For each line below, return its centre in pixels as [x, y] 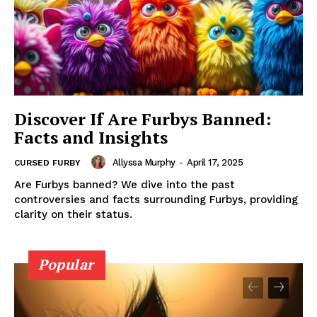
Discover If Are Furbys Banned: [143, 119]
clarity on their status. [73, 215]
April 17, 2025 [215, 162]
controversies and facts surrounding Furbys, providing [156, 200]
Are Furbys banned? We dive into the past [125, 185]
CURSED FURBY [47, 163]
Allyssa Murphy [144, 162]
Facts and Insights [91, 138]
